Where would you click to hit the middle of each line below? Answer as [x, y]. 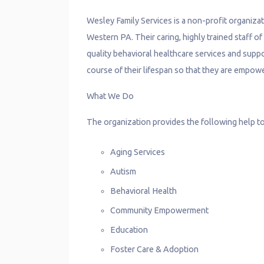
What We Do [110, 96]
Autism [123, 171]
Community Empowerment [160, 210]
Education [129, 230]
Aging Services [138, 152]
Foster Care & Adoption [155, 249]
